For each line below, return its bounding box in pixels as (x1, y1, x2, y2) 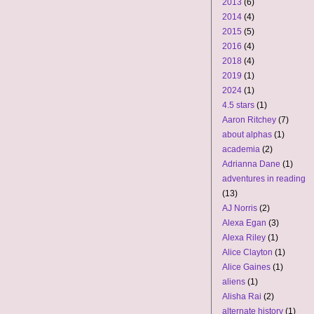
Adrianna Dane (222, 159, 280, 169)
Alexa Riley (222, 233, 266, 243)
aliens (222, 277, 245, 287)
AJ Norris (222, 203, 257, 213)
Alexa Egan (222, 218, 266, 228)
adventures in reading (222, 174, 306, 184)
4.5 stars (222, 100, 254, 110)
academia (222, 144, 260, 154)
